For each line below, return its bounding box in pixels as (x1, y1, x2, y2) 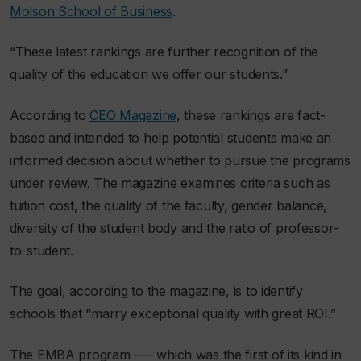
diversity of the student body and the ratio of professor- (10, 219, 339, 236)
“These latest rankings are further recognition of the (10, 44, 319, 60)
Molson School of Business (10, 2, 173, 19)
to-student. (10, 242, 73, 259)
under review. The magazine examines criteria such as (10, 174, 330, 191)
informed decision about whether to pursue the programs (10, 151, 351, 168)
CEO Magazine (89, 106, 177, 123)
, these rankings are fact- (176, 106, 326, 123)
